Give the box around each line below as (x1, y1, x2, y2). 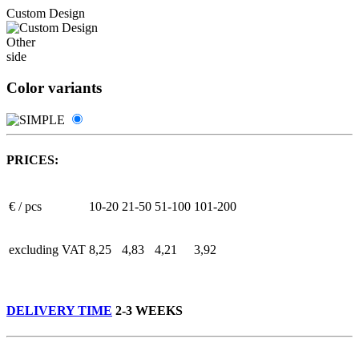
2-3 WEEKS (112, 304, 183, 318)
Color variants (6, 79, 102, 96)
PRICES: (6, 152, 58, 167)
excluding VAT (9, 242, 86, 256)
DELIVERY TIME (6, 304, 112, 318)
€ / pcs (9, 199, 42, 213)
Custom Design (6, 6, 85, 20)
